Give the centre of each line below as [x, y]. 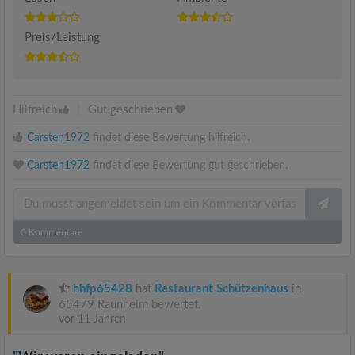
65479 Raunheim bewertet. [130, 305]
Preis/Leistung [62, 38]
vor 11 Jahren [92, 319]
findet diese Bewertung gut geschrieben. [189, 166]
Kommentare [54, 232]
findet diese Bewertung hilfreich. [170, 138]
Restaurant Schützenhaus [221, 289]
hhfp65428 [103, 289]
